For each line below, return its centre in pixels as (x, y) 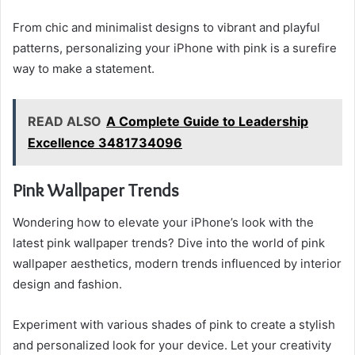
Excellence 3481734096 (105, 143)
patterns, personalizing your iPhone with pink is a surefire (175, 48)
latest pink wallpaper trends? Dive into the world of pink (169, 242)
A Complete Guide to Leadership (207, 122)
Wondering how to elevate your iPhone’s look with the (163, 222)
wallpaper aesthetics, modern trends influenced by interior (177, 263)
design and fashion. (67, 284)
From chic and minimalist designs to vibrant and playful (166, 28)
